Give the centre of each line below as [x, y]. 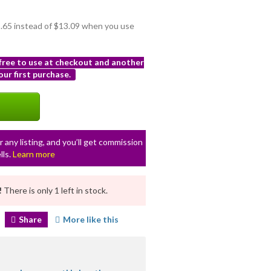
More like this [91, 220]
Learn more [34, 154]
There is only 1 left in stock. [56, 191]
